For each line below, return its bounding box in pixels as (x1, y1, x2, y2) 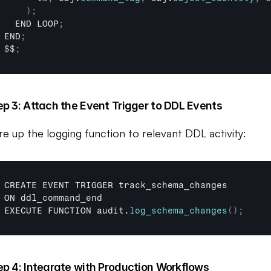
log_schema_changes (129, 206, 227, 216)
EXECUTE (4, 206, 48, 216)
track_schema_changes (119, 180, 227, 191)
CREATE (4, 180, 42, 191)
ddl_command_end (21, 193, 102, 203)
